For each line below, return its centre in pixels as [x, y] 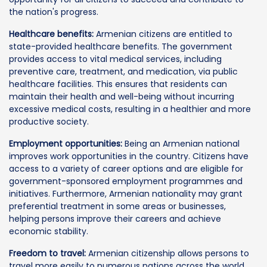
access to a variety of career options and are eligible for [126, 168]
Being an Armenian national [181, 143]
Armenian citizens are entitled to [163, 34]
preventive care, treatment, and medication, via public [123, 71]
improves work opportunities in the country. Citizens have [129, 156]
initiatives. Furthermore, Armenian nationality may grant [126, 193]
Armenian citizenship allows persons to [167, 253]
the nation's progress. [54, 12]
